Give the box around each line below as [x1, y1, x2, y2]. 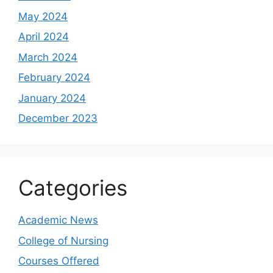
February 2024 [18, 71, 90, 83]
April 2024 [18, 30, 69, 43]
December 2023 [18, 112, 97, 124]
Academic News [18, 214, 98, 226]
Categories [18, 175, 127, 200]
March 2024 [18, 51, 77, 63]
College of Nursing [18, 234, 108, 247]
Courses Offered [18, 255, 99, 267]
